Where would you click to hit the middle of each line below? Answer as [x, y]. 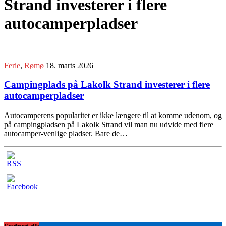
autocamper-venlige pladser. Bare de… [66, 134]
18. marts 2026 [70, 65]
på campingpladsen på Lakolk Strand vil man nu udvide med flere [109, 125]
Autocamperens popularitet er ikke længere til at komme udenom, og [113, 116]
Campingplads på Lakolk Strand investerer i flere [107, 85]
